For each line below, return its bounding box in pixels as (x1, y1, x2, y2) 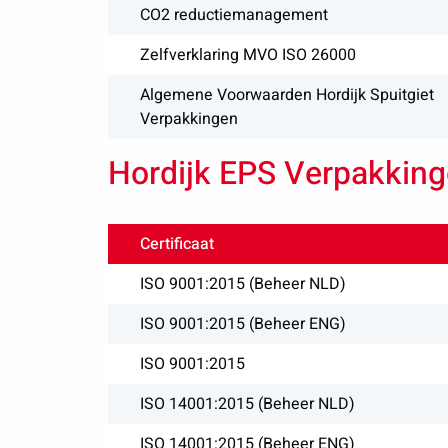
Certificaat (139, 232, 214, 256)
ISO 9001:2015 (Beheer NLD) (139, 272, 346, 296)
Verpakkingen (139, 107, 238, 131)
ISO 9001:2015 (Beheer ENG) (139, 312, 346, 336)
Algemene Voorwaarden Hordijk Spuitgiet (139, 83, 434, 107)
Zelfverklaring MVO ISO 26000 (139, 43, 356, 67)
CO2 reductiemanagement (139, 3, 328, 27)
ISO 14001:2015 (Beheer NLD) (139, 392, 355, 416)
